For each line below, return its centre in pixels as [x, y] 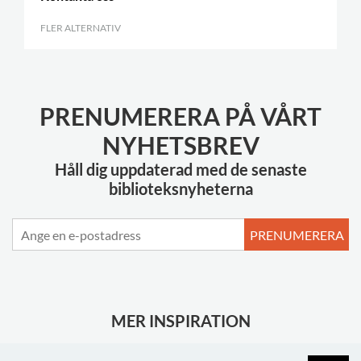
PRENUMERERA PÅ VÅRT [180, 116]
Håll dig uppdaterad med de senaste [180, 169]
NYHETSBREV [180, 145]
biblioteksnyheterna [180, 189]
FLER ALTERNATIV [81, 28]
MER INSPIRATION [180, 321]
